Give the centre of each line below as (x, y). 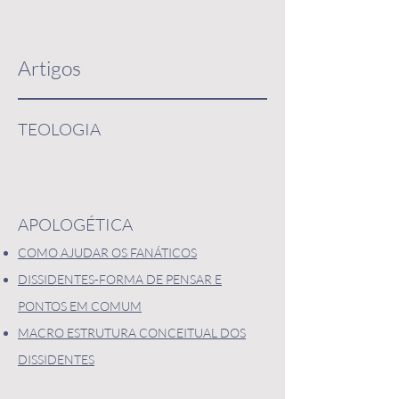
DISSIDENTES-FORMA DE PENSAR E (120, 279)
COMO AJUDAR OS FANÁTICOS (107, 252)
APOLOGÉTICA (75, 224)
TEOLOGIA (59, 129)
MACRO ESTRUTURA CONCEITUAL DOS (132, 333)
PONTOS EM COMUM (80, 306)
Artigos (51, 68)
